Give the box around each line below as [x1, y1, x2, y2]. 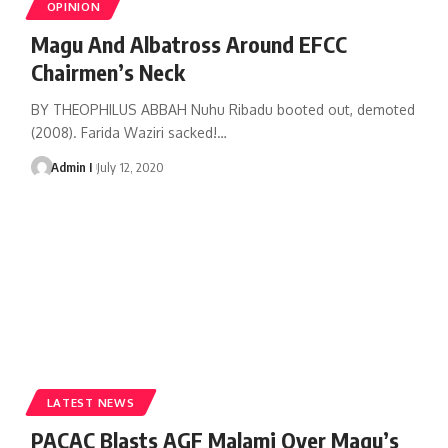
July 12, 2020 [96, 158, 164, 175]
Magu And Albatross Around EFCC [30, 29, 347, 58]
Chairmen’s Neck [30, 57, 185, 86]
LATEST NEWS [46, 394, 135, 410]
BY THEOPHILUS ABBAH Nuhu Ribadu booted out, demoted [30, 100, 415, 118]
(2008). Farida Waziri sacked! [30, 123, 217, 141]
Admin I [51, 158, 93, 175]
